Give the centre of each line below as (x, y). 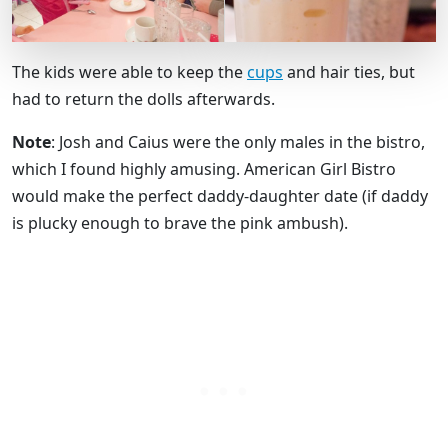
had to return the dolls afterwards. (143, 98)
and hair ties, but (349, 71)
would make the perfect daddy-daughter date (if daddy (220, 195)
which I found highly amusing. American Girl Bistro (204, 168)
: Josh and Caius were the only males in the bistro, (238, 141)
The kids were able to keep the (129, 71)
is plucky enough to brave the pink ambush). (180, 222)
